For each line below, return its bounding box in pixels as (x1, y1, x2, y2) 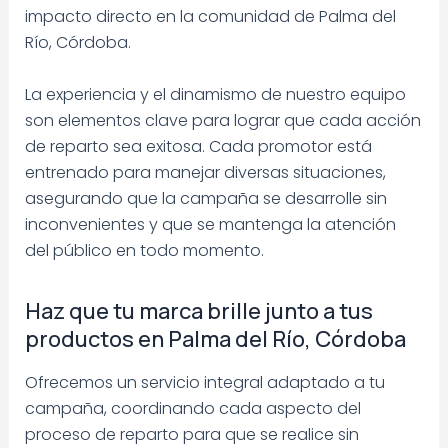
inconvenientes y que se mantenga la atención (24, 212, 396, 236)
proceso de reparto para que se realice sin (24, 422, 359, 446)
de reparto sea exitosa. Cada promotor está (24, 134, 372, 158)
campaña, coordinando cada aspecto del (24, 396, 361, 420)
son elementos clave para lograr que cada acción (24, 108, 421, 132)
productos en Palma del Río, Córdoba (24, 323, 406, 354)
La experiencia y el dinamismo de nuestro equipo (24, 82, 406, 106)
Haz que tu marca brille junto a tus (24, 295, 373, 326)
